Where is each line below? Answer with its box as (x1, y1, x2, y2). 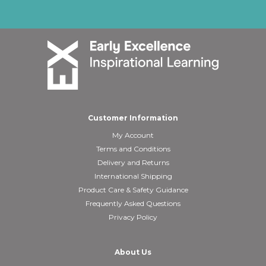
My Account (112, 131, 154, 140)
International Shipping (94, 172, 172, 180)
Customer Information (88, 113, 178, 122)
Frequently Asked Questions (85, 199, 180, 208)
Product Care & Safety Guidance (78, 185, 188, 194)
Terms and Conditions (96, 144, 170, 153)
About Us (115, 248, 151, 256)
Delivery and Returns (97, 158, 169, 167)
